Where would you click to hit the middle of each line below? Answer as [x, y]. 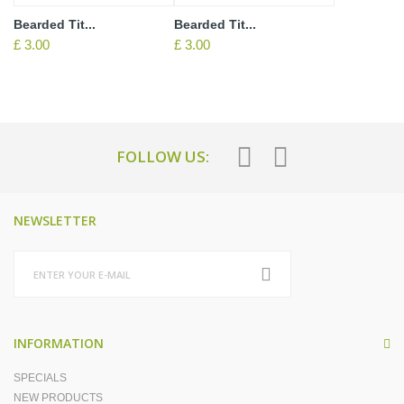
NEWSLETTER [55, 220]
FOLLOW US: [163, 156]
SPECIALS [40, 378]
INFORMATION [59, 343]
